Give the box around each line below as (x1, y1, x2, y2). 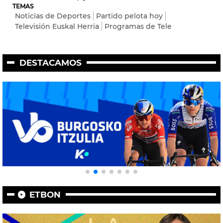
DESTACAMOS (19, 57, 82, 68)
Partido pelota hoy (96, 11, 163, 20)
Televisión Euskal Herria (15, 21, 99, 31)
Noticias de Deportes (15, 11, 91, 20)
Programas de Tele (105, 21, 172, 31)
